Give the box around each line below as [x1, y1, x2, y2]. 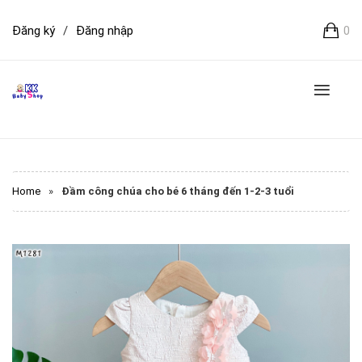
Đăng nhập [76, 23, 133, 38]
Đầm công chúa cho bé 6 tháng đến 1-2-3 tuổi [61, 185, 294, 197]
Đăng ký [12, 23, 55, 38]
